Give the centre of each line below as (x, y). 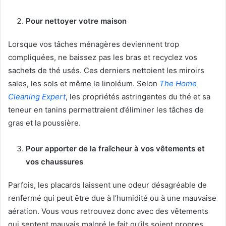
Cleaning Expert (37, 96)
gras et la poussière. (44, 123)
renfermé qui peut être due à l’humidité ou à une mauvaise (112, 198)
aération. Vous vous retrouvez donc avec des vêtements (108, 211)
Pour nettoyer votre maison (76, 21)
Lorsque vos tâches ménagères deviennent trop (94, 44)
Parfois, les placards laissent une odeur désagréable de (107, 185)
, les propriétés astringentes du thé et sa (138, 96)
